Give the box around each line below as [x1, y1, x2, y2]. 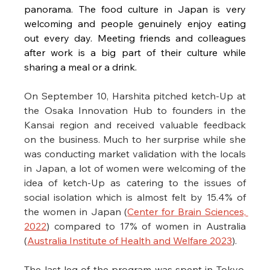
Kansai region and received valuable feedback [24, 119, 246, 131]
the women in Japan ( [24, 206, 128, 218]
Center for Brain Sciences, [127, 206, 246, 218]
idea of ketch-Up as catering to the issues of [24, 177, 246, 189]
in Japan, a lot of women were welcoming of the [24, 162, 246, 175]
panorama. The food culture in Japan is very [24, 3, 246, 16]
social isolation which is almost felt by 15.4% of [24, 191, 246, 204]
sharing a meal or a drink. [24, 61, 140, 74]
